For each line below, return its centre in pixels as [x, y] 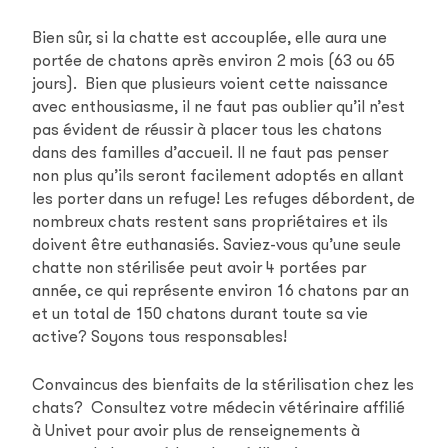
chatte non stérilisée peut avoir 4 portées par [199, 268]
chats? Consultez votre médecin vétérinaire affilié [219, 407]
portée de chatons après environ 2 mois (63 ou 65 [214, 61]
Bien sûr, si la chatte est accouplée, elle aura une [210, 38]
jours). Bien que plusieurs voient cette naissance [210, 84]
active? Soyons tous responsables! [160, 337]
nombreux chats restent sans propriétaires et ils [210, 222]
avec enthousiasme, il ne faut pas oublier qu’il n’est [219, 107]
